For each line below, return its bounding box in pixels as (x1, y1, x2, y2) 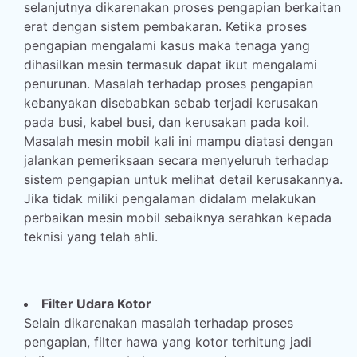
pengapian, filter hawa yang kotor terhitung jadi (24, 334, 312, 350)
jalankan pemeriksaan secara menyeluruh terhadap (24, 152, 329, 168)
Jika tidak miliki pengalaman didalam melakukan (24, 190, 316, 206)
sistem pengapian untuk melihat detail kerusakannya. (24, 171, 343, 187)
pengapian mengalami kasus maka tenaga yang (24, 37, 310, 53)
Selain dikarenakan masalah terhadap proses (24, 315, 293, 331)
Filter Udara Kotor (41, 296, 151, 312)
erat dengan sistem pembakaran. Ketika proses (24, 18, 307, 34)
